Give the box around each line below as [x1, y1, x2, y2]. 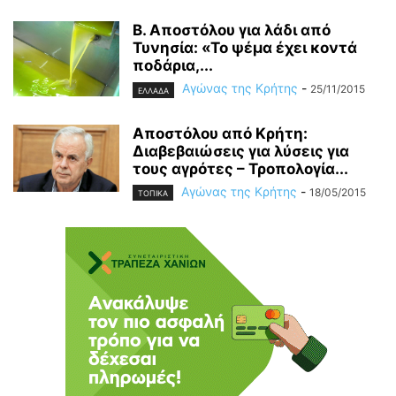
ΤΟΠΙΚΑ [138, 187, 168, 198]
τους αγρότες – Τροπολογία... [133, 159, 348, 178]
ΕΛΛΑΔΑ [138, 85, 169, 95]
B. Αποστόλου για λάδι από [133, 21, 331, 40]
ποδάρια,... [133, 57, 213, 75]
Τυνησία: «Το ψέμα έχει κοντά [133, 39, 357, 57]
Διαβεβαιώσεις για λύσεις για [133, 141, 349, 160]
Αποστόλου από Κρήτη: [133, 124, 308, 142]
